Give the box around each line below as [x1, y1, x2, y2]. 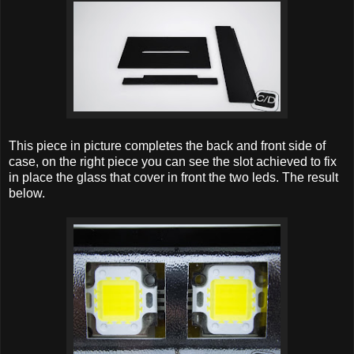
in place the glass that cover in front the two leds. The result [9, 171, 338, 185]
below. [9, 186, 45, 201]
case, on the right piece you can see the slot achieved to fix [9, 155, 337, 169]
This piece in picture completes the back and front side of [9, 139, 326, 153]
